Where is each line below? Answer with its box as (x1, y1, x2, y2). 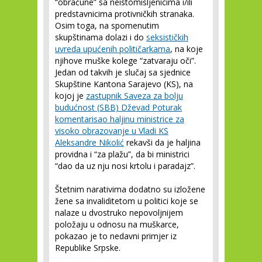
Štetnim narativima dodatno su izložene (55, 184, 205, 195)
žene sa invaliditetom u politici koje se (55, 195, 198, 206)
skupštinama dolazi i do (55, 32, 146, 43)
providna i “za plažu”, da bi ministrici (55, 149, 189, 160)
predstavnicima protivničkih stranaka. (55, 8, 194, 19)
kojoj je (55, 90, 86, 101)
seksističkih (146, 32, 188, 43)
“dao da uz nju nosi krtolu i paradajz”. (55, 160, 195, 171)
